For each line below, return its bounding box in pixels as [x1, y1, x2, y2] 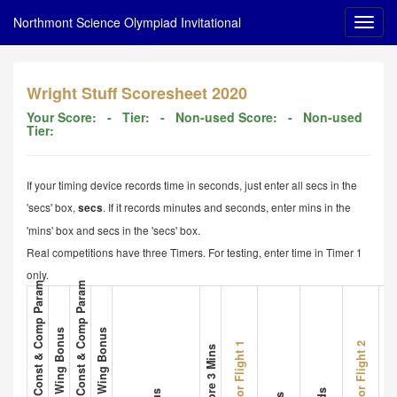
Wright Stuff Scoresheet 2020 [27, 82, 247, 105]
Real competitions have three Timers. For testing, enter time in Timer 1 [27, 245, 362, 260]
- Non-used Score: [153, 108, 281, 126]
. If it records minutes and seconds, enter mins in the [103, 199, 351, 214]
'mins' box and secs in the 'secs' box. [27, 222, 200, 237]
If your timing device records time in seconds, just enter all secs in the [27, 177, 357, 192]
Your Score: [27, 108, 100, 126]
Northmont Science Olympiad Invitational [13, 13, 241, 31]
